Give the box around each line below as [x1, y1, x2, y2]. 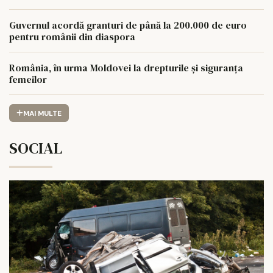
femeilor [9, 73, 47, 87]
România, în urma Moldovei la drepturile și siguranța [9, 61, 243, 75]
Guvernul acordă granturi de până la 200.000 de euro [9, 18, 247, 32]
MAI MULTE [23, 108, 62, 118]
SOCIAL [9, 136, 62, 159]
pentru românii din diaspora [9, 30, 135, 44]
